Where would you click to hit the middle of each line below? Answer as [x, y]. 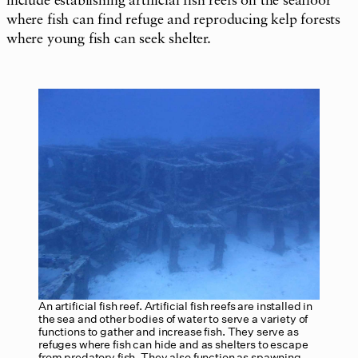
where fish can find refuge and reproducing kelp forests [174, 20]
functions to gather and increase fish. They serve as [169, 331]
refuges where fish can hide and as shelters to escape [173, 344]
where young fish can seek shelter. [109, 39]
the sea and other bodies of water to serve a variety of [173, 318]
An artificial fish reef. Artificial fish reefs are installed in [176, 305]
